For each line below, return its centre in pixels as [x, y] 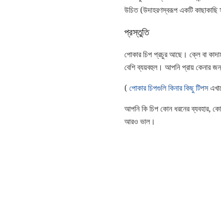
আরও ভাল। [140, 121]
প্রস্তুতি [137, 33]
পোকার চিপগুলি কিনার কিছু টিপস [169, 88]
